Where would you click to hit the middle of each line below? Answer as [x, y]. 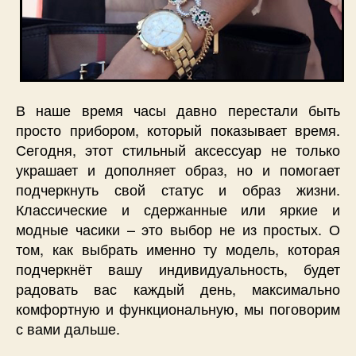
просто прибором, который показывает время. [178, 129]
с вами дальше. [68, 328]
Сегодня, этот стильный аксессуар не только [178, 149]
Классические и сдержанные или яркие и [178, 209]
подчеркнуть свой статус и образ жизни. [178, 189]
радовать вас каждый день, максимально [178, 288]
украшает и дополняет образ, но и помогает [178, 169]
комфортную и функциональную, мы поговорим [178, 308]
